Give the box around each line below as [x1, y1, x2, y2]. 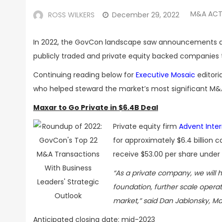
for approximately [113, 135, 177, 145]
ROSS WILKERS [48, 10, 95, 20]
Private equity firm [113, 121, 179, 131]
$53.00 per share [141, 149, 198, 159]
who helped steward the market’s [33, 84, 151, 94]
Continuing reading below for [33, 70, 136, 80]
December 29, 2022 [112, 10, 179, 20]
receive [113, 149, 141, 159]
